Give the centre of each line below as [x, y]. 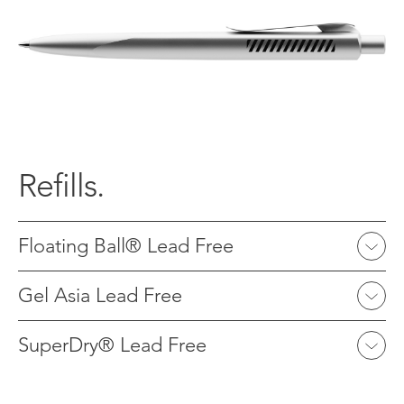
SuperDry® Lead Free [112, 345]
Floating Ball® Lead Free [126, 246]
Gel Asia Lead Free [100, 296]
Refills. [61, 186]
